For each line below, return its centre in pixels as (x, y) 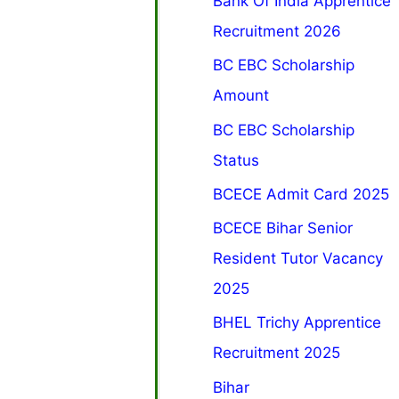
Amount (241, 96)
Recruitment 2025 (277, 353)
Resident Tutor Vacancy (298, 259)
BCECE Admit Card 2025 (301, 194)
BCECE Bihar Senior (283, 228)
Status (236, 160)
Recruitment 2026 (277, 32)
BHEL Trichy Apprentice (297, 323)
